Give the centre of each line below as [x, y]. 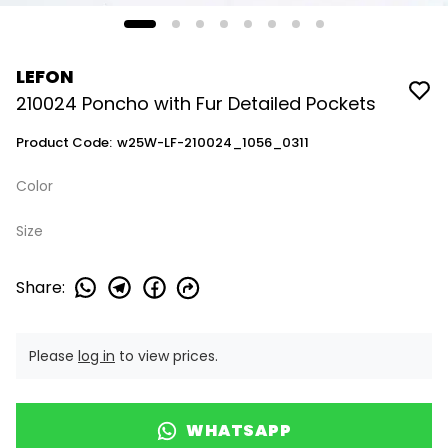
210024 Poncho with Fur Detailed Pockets [196, 103]
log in [96, 356]
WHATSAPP [239, 430]
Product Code [62, 142]
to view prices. [166, 356]
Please [53, 356]
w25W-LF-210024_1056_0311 [213, 142]
